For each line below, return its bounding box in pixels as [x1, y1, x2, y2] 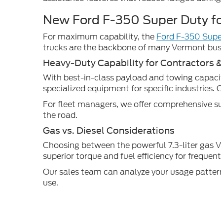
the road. [43, 110, 77, 121]
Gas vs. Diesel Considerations [43, 125, 175, 136]
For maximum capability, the [43, 31, 156, 42]
